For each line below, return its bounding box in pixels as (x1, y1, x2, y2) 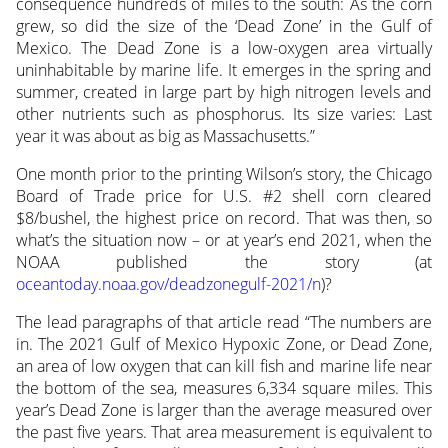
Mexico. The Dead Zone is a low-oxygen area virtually (15, 36, 433, 59)
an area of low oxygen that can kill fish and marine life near (15, 354, 433, 377)
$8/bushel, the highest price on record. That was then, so (15, 206, 433, 229)
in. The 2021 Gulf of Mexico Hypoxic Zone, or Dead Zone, (15, 332, 433, 355)
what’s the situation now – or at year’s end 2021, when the (15, 228, 433, 251)
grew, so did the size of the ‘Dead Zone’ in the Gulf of (15, 14, 433, 37)
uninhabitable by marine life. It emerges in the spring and (15, 58, 433, 81)
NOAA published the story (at (15, 250, 433, 273)
